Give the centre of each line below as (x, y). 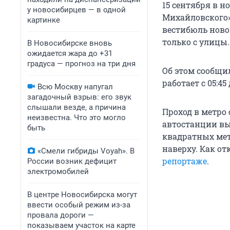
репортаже (185, 161)
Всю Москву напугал (75, 87)
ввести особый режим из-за (79, 205)
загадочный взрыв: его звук (79, 97)
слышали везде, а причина (76, 107)
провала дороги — (61, 215)
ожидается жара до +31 (70, 53)
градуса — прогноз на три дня (81, 64)
